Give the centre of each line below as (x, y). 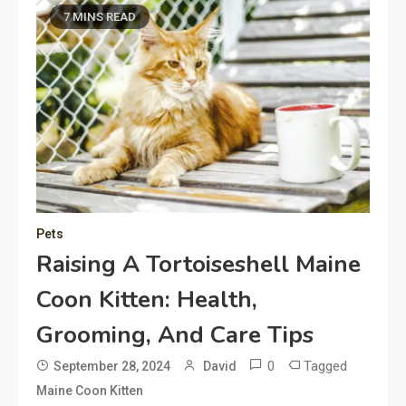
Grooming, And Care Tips (175, 335)
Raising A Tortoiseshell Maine (198, 265)
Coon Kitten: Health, (147, 300)
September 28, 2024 (112, 367)
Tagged (325, 367)
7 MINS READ (100, 17)
